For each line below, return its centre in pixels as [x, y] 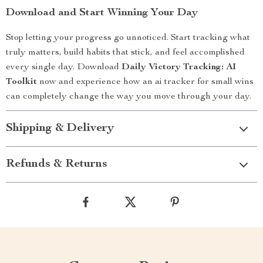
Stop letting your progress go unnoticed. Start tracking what [128, 38]
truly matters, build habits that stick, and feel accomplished [125, 53]
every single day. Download [64, 68]
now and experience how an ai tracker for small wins [145, 82]
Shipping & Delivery [60, 129]
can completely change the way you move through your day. [129, 97]
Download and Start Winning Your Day [102, 13]
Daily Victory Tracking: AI [179, 68]
